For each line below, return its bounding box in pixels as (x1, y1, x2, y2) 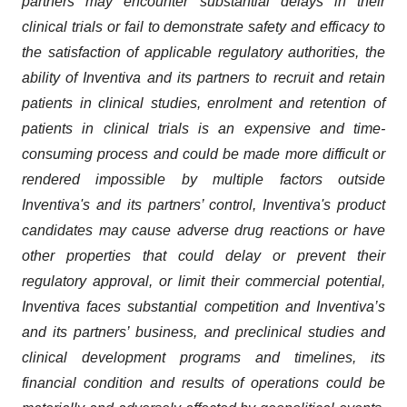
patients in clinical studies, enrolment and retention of (22, 95, 385, 111)
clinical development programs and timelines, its (22, 350, 385, 365)
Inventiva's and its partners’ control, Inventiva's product (22, 197, 385, 213)
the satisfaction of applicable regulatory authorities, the (22, 45, 385, 60)
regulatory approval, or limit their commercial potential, (22, 273, 385, 289)
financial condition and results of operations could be (22, 375, 385, 391)
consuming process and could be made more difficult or (22, 146, 385, 162)
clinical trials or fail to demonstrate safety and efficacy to (22, 19, 385, 35)
